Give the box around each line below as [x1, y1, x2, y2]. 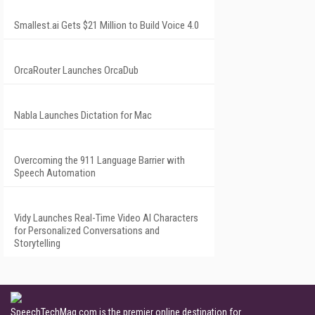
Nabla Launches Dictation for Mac [14, 108, 152, 122]
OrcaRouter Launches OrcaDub [14, 63, 139, 77]
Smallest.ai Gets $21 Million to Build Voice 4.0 [14, 18, 199, 32]
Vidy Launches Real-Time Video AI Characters [14, 211, 198, 224]
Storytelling [14, 236, 60, 250]
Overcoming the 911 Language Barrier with [14, 153, 185, 167]
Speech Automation [14, 166, 96, 179]
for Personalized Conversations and [14, 224, 160, 237]
